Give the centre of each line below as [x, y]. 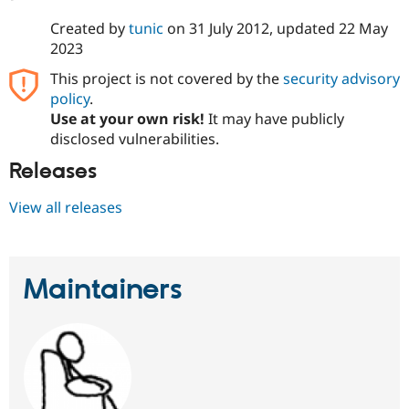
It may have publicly [274, 119]
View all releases [66, 207]
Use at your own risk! [127, 119]
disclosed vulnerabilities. [134, 139]
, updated [304, 29]
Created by [89, 29]
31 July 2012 [229, 29]
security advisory [341, 79]
